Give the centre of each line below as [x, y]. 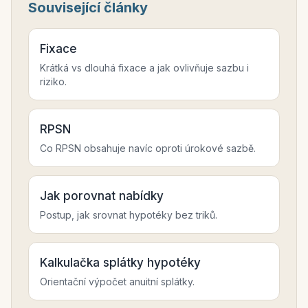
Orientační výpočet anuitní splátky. [117, 282]
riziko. [53, 81]
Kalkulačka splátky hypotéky [120, 263]
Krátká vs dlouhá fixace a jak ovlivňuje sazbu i [144, 68]
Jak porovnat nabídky [102, 196]
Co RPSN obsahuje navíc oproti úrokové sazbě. [148, 148]
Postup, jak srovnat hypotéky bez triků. [129, 215]
